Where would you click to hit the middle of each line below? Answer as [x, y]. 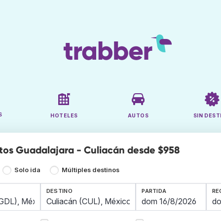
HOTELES [64, 116]
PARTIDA [154, 191]
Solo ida [28, 170]
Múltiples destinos [90, 170]
